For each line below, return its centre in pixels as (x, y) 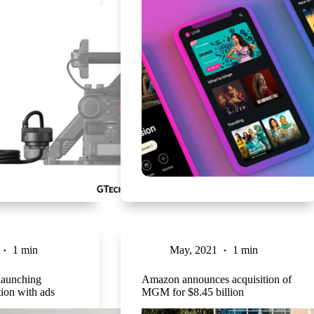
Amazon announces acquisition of (216, 279)
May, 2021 (193, 250)
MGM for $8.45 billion (192, 292)
